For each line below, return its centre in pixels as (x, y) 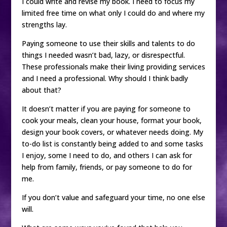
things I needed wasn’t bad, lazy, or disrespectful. (103, 55)
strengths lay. (44, 25)
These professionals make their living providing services (113, 67)
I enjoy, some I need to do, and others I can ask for (107, 155)
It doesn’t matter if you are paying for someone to (106, 109)
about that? (41, 90)
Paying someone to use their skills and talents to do (108, 43)
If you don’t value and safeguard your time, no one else (113, 197)
